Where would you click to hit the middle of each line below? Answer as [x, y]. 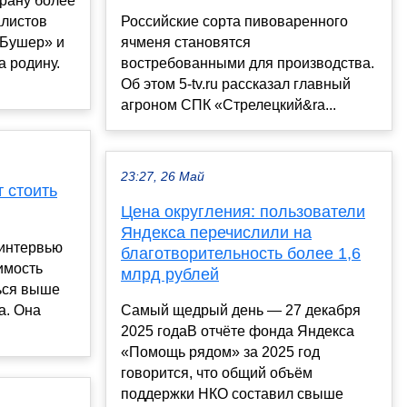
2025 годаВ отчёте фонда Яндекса [238, 332]
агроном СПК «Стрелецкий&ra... [228, 105]
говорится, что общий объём [217, 373]
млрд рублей [170, 275]
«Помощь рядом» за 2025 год [220, 352]
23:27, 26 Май [163, 177]
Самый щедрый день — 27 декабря [241, 311]
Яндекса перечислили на [216, 233]
